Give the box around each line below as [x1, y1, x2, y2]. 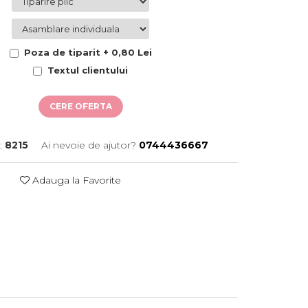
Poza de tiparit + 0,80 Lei [23, 47, 152, 58]
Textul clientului [47, 65, 129, 76]
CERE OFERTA [49, 101, 112, 111]
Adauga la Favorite [29, 174, 121, 186]
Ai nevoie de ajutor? [41, 139, 137, 151]
